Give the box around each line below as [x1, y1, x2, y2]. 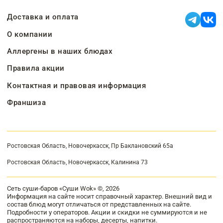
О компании [7, 29, 53, 39]
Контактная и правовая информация [7, 81, 146, 90]
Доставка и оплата [7, 12, 79, 22]
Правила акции [7, 64, 65, 73]
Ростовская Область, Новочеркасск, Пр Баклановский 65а [7, 142, 174, 149]
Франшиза [7, 98, 46, 108]
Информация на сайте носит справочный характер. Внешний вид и [7, 192, 213, 200]
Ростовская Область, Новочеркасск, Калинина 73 [7, 158, 148, 166]
